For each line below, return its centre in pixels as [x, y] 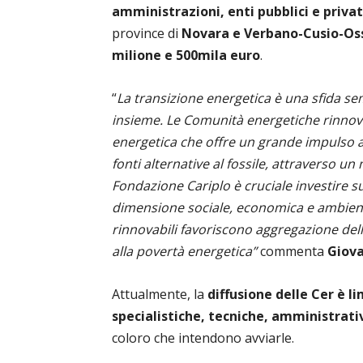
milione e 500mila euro [186, 55]
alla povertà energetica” [184, 251]
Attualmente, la [160, 294]
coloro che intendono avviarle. [203, 338]
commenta [292, 251]
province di [145, 33]
